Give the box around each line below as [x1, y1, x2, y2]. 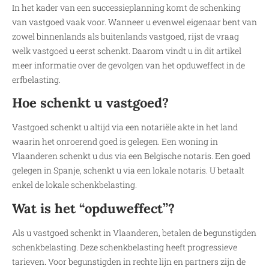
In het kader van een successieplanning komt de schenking [12, 2, 241, 13]
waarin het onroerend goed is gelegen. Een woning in [12, 136, 218, 148]
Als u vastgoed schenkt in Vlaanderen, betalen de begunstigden [12, 226, 256, 238]
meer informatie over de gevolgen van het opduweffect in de [12, 59, 245, 71]
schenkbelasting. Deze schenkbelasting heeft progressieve [12, 241, 237, 253]
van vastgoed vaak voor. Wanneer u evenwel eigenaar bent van [12, 16, 257, 28]
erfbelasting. [12, 74, 61, 85]
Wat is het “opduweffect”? [12, 199, 175, 217]
